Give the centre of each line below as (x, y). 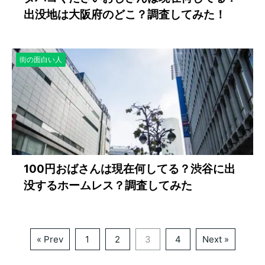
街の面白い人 (41, 59)
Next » (215, 239)
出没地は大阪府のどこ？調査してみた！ (125, 14)
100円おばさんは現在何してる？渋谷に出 (130, 169)
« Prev (50, 239)
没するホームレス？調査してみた (108, 185)
